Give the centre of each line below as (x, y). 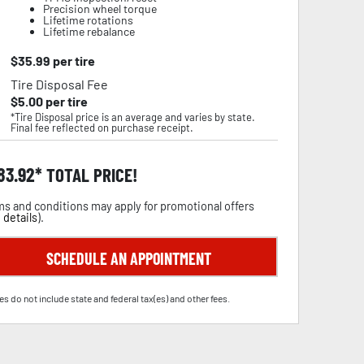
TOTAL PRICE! (90, 175)
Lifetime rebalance (89, 31)
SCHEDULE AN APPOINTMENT (128, 258)
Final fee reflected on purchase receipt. (102, 128)
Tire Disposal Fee (59, 84)
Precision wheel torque (100, 9)
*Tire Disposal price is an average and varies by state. (132, 117)
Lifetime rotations (88, 20)
